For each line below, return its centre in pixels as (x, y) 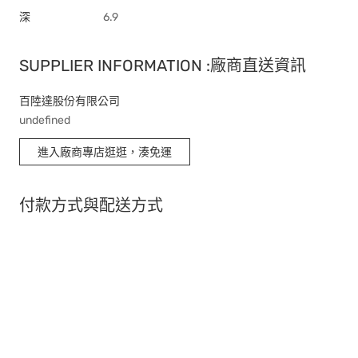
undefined (45, 120)
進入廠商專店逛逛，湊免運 (105, 152)
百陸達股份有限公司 (70, 101)
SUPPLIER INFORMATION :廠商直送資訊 (163, 66)
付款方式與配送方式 (91, 205)
